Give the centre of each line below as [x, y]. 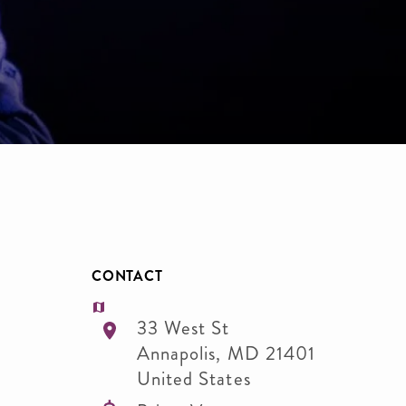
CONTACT [127, 276]
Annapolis [176, 353]
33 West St [183, 328]
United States [193, 379]
